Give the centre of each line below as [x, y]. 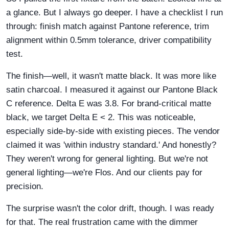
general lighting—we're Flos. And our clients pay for [104, 172]
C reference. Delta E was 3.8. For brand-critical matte [109, 103]
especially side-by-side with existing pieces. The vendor [113, 131]
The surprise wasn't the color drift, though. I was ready [110, 208]
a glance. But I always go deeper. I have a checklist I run [114, 12]
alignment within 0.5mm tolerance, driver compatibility [109, 40]
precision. [25, 186]
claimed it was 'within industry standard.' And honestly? [111, 145]
